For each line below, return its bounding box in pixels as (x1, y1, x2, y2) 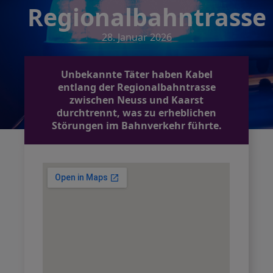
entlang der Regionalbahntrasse (57, 80, 216, 94)
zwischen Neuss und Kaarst (69, 93, 204, 107)
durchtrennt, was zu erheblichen (57, 106, 216, 119)
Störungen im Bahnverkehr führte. (51, 119, 222, 132)
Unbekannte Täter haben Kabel (60, 68, 213, 81)
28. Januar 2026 (101, 30, 172, 44)
